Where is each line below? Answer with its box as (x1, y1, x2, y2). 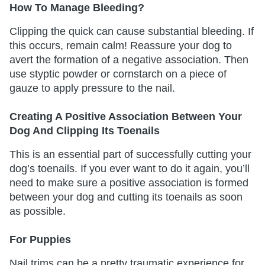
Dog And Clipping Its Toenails (9, 124, 163, 137)
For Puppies (9, 233, 74, 245)
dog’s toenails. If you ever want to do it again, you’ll (9, 162, 250, 174)
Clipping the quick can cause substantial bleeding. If (9, 25, 254, 37)
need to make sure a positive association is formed (9, 176, 248, 189)
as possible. (9, 205, 66, 217)
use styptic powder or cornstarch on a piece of (9, 67, 227, 80)
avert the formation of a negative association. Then (9, 53, 248, 66)
